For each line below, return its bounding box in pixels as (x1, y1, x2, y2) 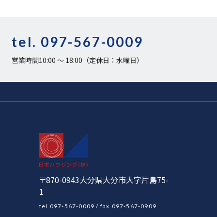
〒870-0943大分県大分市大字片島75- (39, 173, 169, 186)
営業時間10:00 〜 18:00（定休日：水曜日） (12, 55, 144, 65)
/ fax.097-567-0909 (94, 202, 157, 210)
